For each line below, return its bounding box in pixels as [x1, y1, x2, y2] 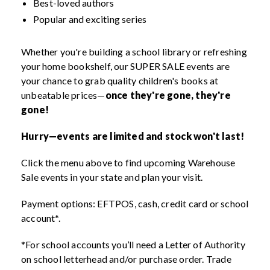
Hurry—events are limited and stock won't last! [21, 130, 245, 142]
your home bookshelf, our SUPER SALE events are [21, 60, 230, 72]
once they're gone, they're [105, 89, 231, 101]
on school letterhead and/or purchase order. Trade [21, 253, 231, 265]
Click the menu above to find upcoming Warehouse [21, 157, 236, 169]
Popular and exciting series [33, 13, 147, 25]
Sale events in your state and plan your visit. [21, 171, 203, 183]
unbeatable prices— [21, 89, 105, 101]
